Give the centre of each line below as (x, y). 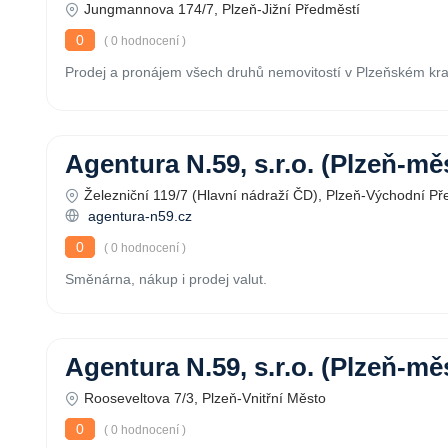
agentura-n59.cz (138, 216)
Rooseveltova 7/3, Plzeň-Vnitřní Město (205, 398)
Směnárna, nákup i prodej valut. (166, 279)
